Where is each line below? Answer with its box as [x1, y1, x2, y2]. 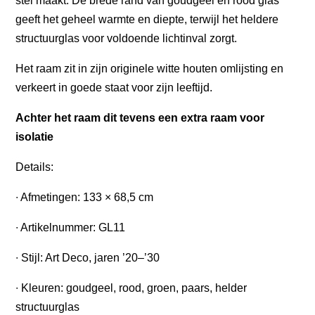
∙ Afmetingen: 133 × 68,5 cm [15, 191, 154, 204]
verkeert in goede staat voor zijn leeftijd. [15, 82, 213, 94]
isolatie [15, 131, 54, 143]
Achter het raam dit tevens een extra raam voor [15, 112, 265, 124]
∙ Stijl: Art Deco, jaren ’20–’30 [15, 252, 160, 264]
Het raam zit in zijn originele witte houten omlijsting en [15, 63, 284, 75]
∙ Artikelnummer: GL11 [15, 221, 126, 234]
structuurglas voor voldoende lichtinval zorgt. [15, 32, 238, 45]
